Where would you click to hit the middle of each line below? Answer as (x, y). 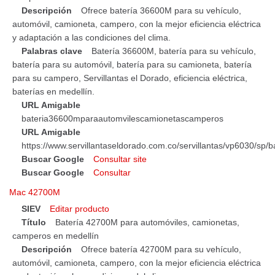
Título (34, 222)
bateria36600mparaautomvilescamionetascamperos (122, 118)
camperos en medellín (56, 235)
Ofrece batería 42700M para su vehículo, (161, 249)
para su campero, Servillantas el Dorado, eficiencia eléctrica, (130, 78)
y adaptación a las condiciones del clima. (91, 37)
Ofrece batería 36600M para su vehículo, (161, 10)
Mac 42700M (35, 192)
